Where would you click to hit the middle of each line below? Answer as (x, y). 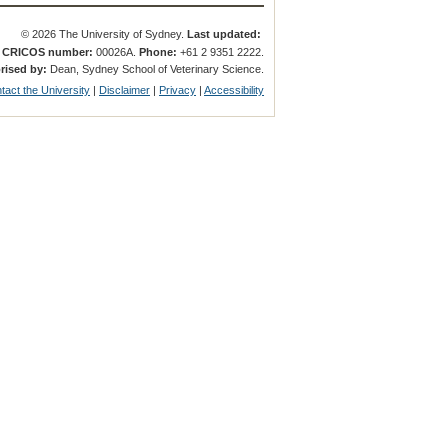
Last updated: (224, 34)
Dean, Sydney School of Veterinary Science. (156, 68)
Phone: (158, 51)
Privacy (178, 89)
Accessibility (234, 89)
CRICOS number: (48, 51)
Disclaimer (125, 89)
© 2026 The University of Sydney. (104, 34)
